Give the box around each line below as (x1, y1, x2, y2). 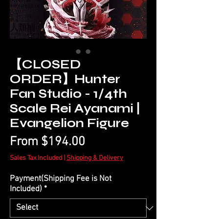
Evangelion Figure (10, 116, 129, 131)
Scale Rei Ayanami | (10, 101, 140, 116)
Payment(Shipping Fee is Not (10, 174, 111, 184)
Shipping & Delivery (66, 154, 123, 163)
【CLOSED (10, 57, 81, 72)
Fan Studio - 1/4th (10, 87, 127, 102)
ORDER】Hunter (10, 72, 120, 87)
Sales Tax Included (10, 154, 62, 163)
